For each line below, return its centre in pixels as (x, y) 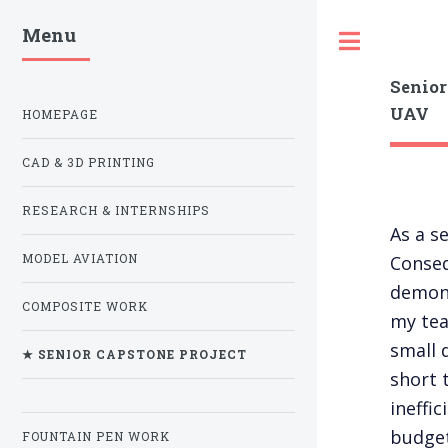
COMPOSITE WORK (85, 307)
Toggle (403, 41)
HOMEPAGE (60, 115)
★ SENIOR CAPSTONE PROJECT (134, 355)
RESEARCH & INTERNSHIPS (116, 211)
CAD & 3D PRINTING (88, 163)
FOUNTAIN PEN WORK (96, 437)
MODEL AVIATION (80, 259)
